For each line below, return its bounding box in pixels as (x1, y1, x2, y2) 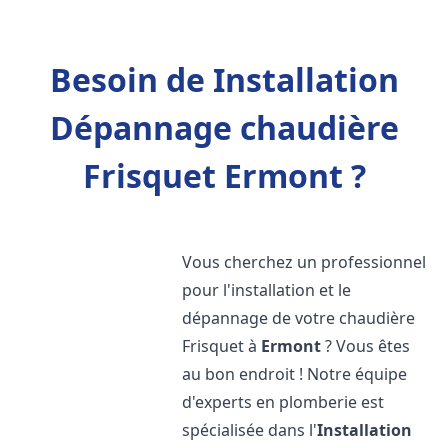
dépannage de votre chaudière (182, 307, 416, 329)
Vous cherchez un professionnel (182, 251, 427, 273)
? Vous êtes (321, 335, 411, 357)
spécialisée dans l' (182, 419, 318, 441)
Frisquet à (182, 335, 262, 357)
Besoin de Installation (49, 58, 399, 101)
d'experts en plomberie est (182, 391, 385, 413)
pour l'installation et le (182, 279, 352, 301)
